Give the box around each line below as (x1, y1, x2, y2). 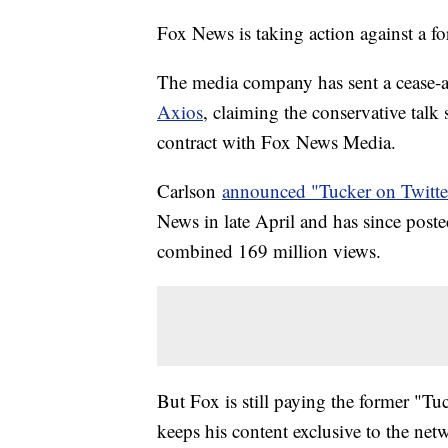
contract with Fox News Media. (157, 129, 396, 155)
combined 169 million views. (157, 238, 381, 264)
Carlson (157, 178, 222, 204)
